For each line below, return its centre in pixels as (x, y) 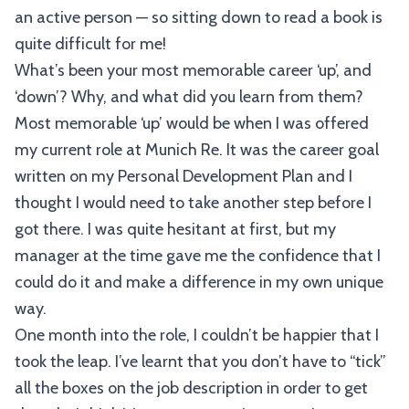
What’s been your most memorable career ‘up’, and (193, 70)
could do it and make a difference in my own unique (199, 282)
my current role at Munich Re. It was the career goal (197, 150)
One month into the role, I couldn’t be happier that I (197, 335)
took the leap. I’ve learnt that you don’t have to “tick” (200, 362)
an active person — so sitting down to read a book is (199, 17)
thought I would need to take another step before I (193, 203)
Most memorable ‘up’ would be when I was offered (192, 123)
